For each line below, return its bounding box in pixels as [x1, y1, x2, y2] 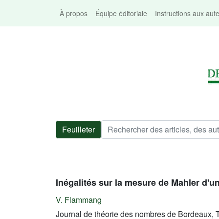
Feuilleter [62, 124, 95, 135]
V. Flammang [56, 194, 102, 205]
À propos [60, 8, 88, 18]
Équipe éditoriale [95, 8, 147, 18]
